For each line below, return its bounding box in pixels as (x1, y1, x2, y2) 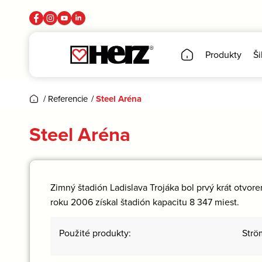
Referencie (48, 92, 88, 105)
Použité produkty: (59, 226, 131, 240)
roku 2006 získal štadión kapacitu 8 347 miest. (50, 195, 239, 208)
